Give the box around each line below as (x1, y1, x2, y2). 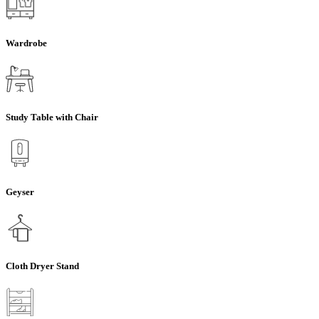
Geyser (6, 186, 34, 197)
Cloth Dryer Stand (6, 260, 79, 271)
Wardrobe (6, 37, 47, 48)
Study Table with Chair (6, 112, 98, 123)
